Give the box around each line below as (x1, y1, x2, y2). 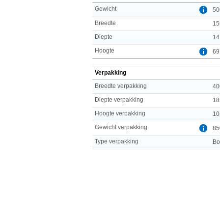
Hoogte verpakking (95, 110, 145, 117)
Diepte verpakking (95, 96, 143, 103)
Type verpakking (95, 137, 138, 145)
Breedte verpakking (95, 82, 147, 89)
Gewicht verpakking (95, 123, 147, 131)
